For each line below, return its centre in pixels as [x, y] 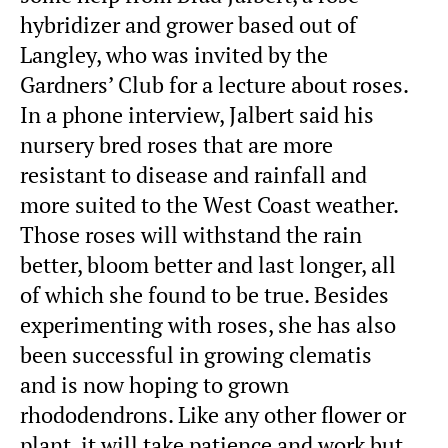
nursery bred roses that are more [176, 144]
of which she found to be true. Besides [204, 294]
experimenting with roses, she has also [208, 324]
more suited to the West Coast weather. [209, 204]
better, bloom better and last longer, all [208, 264]
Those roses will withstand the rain [191, 234]
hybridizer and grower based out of [188, 24]
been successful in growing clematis [196, 354]
